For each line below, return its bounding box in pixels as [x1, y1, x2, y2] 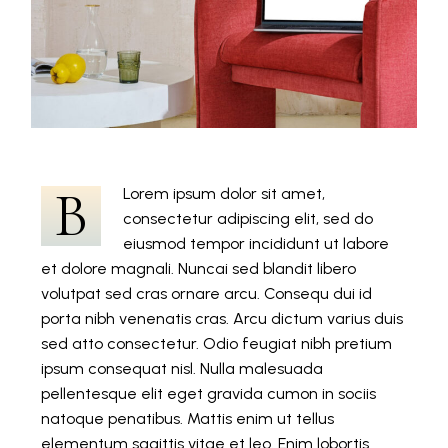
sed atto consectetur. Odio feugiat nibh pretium [41, 333, 393, 353]
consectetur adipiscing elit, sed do [123, 208, 374, 228]
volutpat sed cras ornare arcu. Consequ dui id [41, 283, 373, 303]
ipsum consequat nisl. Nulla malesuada [41, 358, 324, 378]
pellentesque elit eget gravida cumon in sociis [41, 383, 377, 403]
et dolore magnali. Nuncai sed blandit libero [41, 258, 357, 278]
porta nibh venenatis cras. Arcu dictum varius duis [41, 308, 404, 328]
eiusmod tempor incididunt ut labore [123, 233, 390, 253]
